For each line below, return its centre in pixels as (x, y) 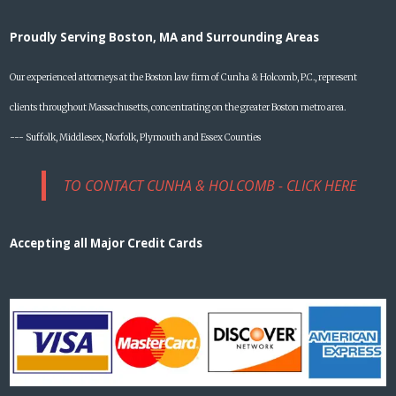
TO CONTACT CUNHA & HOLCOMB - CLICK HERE (210, 185)
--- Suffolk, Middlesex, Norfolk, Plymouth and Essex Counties (136, 137)
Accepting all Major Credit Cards (107, 243)
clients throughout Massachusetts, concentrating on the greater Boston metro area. (178, 107)
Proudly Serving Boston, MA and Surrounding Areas (165, 37)
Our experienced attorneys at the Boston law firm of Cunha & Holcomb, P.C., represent (184, 77)
